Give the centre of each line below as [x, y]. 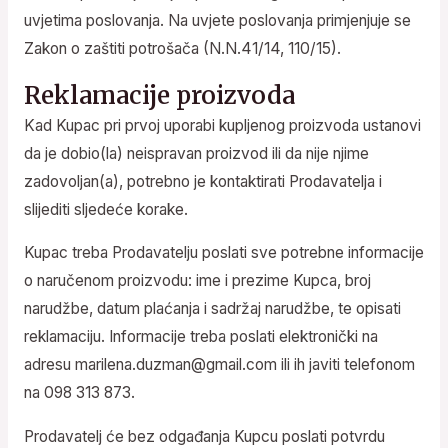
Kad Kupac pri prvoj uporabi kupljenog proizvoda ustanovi [222, 125]
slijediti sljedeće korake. [105, 209]
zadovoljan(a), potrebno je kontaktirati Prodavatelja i [202, 181]
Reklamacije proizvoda [159, 95]
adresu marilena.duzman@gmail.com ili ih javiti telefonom [219, 365]
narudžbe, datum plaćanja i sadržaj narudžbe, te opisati [212, 309]
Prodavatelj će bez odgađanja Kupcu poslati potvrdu [204, 436]
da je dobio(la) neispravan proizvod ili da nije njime [196, 153]
